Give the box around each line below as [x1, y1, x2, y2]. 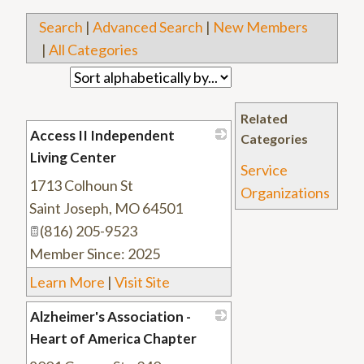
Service [240, 161, 288, 180]
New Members [213, 18, 308, 37]
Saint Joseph [29, 199, 109, 218]
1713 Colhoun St [29, 176, 133, 195]
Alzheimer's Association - [30, 308, 191, 326]
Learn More [29, 273, 105, 292]
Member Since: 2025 [29, 245, 160, 263]
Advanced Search [93, 18, 203, 37]
